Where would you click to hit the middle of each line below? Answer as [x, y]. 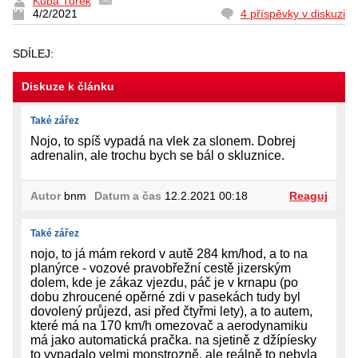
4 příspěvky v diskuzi [293, 14]
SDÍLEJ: [35, 54]
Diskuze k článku [68, 87]
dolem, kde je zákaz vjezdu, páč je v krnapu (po [164, 283]
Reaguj [308, 196]
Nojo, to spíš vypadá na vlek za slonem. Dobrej [163, 141]
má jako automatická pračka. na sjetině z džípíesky [173, 340]
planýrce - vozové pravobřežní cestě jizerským [161, 268]
